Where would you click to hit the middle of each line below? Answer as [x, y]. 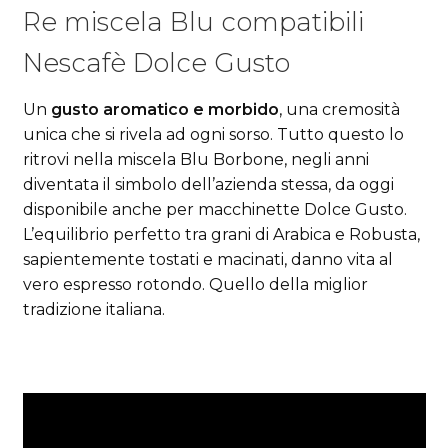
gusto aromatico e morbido [164, 110]
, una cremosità [339, 110]
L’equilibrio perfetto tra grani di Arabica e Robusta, [221, 235]
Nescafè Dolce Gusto [156, 63]
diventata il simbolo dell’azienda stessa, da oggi [208, 185]
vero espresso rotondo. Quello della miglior [195, 285]
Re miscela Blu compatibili [193, 22]
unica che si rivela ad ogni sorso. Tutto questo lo [213, 135]
